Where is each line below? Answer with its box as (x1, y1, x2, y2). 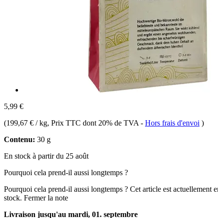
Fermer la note (24, 193, 68, 202)
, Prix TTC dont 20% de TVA (47, 118, 141, 127)
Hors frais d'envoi (145, 118, 200, 127)
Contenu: (4, 135, 35, 144)
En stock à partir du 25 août (4, 151, 89, 160)
